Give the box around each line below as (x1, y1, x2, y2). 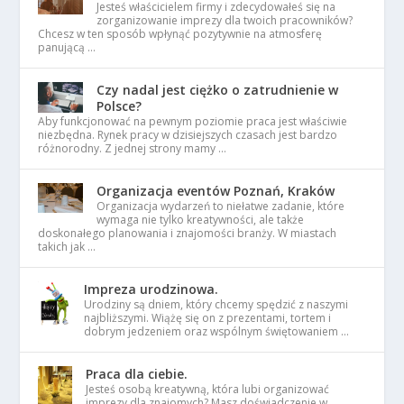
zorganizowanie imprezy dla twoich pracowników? (96, 13, 353, 29)
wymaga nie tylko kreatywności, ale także (96, 212, 305, 228)
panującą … (38, 40, 96, 56)
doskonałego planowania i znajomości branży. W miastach (38, 225, 337, 242)
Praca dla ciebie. (86, 365, 188, 383)
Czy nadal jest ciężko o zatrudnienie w (96, 81, 339, 99)
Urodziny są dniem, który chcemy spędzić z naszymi (84, 297, 349, 313)
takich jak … (38, 239, 96, 255)
